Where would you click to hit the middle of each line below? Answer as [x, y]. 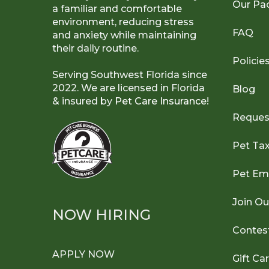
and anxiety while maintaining [124, 35]
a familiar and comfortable [117, 8]
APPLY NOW [83, 254]
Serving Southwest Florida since [130, 74]
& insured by [83, 101]
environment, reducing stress [123, 22]
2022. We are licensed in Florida [128, 88]
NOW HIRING [101, 214]
